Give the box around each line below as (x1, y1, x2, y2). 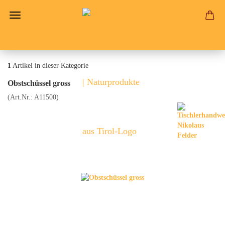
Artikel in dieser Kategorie (11, 62, 88, 69)
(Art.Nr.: (8, 93, 34, 101)
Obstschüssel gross (8, 79, 70, 87)
